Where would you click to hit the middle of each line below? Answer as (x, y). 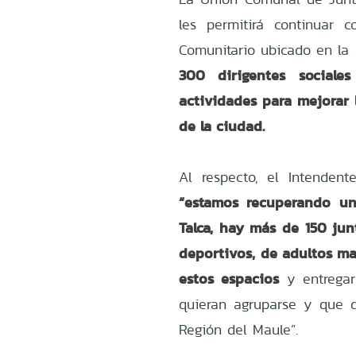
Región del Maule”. (239, 329)
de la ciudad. (222, 126)
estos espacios (229, 278)
